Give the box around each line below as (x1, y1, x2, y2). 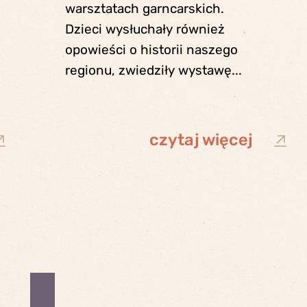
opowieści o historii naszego (64, 42, 238, 58)
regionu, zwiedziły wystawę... (64, 62, 242, 79)
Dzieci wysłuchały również (64, 21, 225, 38)
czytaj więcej (149, 130, 254, 150)
